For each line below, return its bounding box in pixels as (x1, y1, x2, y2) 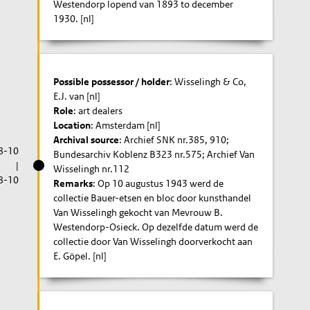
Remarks (53, 177, 93, 190)
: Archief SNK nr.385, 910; (119, 134, 230, 146)
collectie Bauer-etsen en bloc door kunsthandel (53, 192, 252, 204)
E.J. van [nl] (53, 90, 101, 102)
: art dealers (73, 104, 123, 117)
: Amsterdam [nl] (91, 119, 161, 131)
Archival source (53, 134, 120, 146)
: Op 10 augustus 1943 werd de (93, 177, 224, 190)
